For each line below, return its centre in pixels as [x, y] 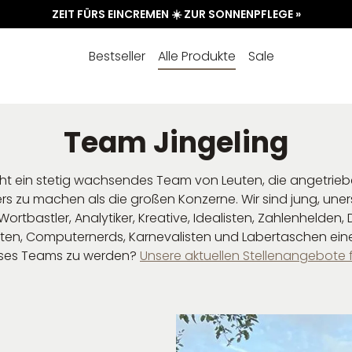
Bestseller [117, 56]
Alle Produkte [197, 56]
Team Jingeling [176, 143]
